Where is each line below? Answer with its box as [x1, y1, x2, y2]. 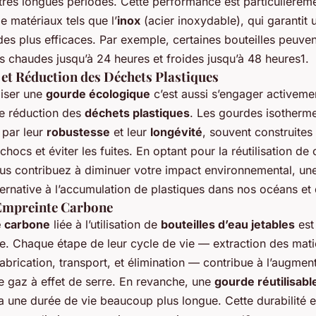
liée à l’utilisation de [50, 217, 161, 231]
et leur [110, 124, 150, 139]
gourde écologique [46, 86, 150, 101]
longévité [150, 124, 202, 139]
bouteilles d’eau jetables [161, 217, 295, 231]
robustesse [47, 124, 110, 139]
